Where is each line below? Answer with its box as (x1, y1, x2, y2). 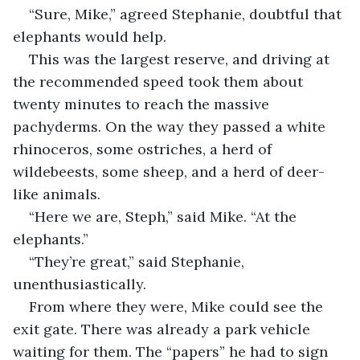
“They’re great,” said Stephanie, (29, 252, 248, 271)
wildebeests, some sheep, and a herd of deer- (13, 162, 325, 181)
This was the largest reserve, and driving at (29, 49, 333, 68)
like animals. (13, 184, 100, 203)
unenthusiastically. (13, 274, 146, 293)
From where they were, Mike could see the (29, 297, 327, 316)
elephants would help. (13, 27, 166, 46)
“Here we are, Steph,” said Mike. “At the (29, 207, 301, 226)
